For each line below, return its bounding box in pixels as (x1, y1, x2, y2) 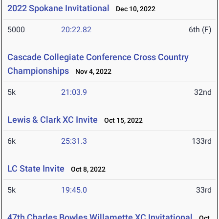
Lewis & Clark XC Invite (7, 114, 98, 125)
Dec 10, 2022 (111, 5, 155, 13)
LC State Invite (7, 163, 65, 174)
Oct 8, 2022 (66, 165, 106, 174)
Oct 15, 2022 (100, 116, 143, 125)
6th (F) (189, 25, 212, 35)
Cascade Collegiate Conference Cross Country (7, 52, 189, 63)
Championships (7, 66, 69, 76)
